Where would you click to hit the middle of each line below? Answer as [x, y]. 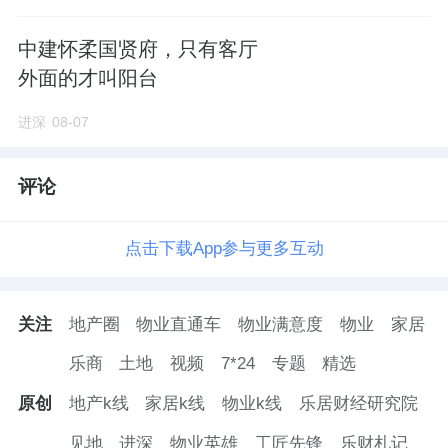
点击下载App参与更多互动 [224, 248]
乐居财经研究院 [358, 404]
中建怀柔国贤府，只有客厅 [137, 49]
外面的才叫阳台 [87, 78]
